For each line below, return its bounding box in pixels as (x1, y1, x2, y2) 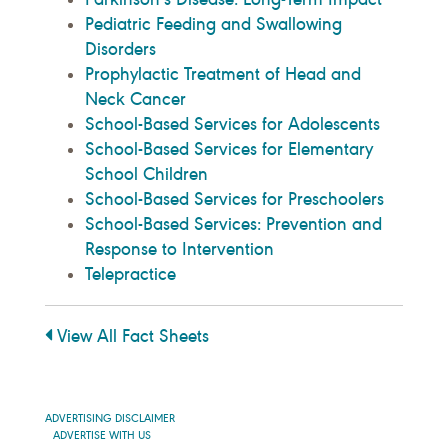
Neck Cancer (85, 88, 186, 111)
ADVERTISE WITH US (53, 429, 151, 443)
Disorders (85, 38, 156, 61)
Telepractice (85, 263, 176, 286)
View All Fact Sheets (52, 325, 209, 348)
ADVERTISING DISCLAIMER (45, 412, 175, 426)
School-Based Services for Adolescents (85, 113, 380, 136)
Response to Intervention (85, 238, 274, 261)
